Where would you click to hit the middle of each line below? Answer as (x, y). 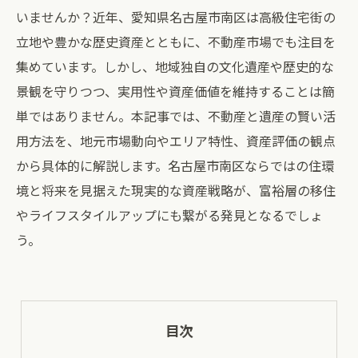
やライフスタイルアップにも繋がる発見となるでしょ (169, 215)
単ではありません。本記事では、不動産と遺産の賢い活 (176, 116)
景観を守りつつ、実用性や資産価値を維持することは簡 (175, 91)
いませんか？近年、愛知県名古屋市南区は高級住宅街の (176, 17)
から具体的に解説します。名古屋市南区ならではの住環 (175, 165)
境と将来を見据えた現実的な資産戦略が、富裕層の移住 (176, 190)
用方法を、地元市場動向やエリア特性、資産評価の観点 (176, 141)
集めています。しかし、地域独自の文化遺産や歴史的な (175, 66)
